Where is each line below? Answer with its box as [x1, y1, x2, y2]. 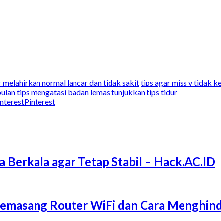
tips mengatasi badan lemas [17, 87, 110, 97]
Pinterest [24, 96, 55, 106]
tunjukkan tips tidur [111, 87, 177, 97]
